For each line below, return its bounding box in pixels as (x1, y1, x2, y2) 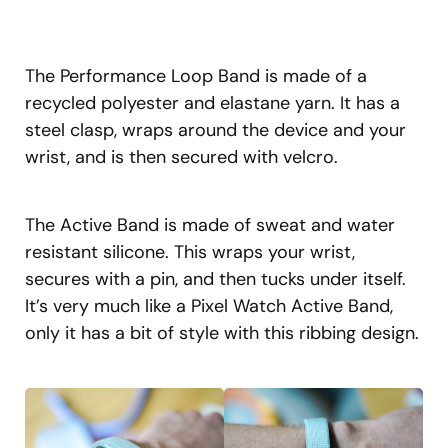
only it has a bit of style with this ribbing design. (25, 320, 419, 345)
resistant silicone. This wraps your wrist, (25, 239, 355, 264)
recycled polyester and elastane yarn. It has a (25, 90, 400, 115)
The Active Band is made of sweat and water (25, 212, 395, 237)
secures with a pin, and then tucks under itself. (25, 266, 406, 291)
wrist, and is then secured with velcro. (25, 144, 338, 169)
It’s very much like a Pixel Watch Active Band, (25, 293, 393, 318)
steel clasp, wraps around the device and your (25, 117, 406, 142)
